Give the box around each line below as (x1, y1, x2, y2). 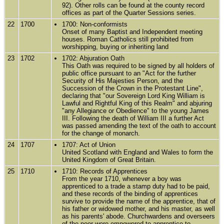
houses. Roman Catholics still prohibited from (62, 35, 194, 43)
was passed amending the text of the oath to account (62, 121, 216, 129)
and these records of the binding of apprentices (62, 189, 198, 197)
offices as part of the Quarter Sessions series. (62, 8, 196, 16)
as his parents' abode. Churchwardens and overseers (62, 212, 215, 220)
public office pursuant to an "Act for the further (62, 69, 196, 77)
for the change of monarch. (62, 129, 140, 137)
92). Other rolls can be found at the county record (62, 1, 205, 9)
